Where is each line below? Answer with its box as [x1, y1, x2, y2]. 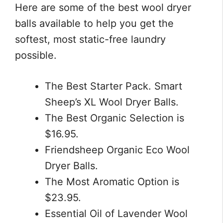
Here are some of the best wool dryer [15, 1, 191, 14]
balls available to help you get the [15, 17, 174, 30]
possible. [15, 49, 57, 62]
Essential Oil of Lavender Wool [45, 208, 188, 220]
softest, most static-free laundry [15, 33, 166, 46]
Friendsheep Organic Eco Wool [45, 144, 190, 156]
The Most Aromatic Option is [45, 176, 179, 188]
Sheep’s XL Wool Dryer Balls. [45, 96, 179, 109]
